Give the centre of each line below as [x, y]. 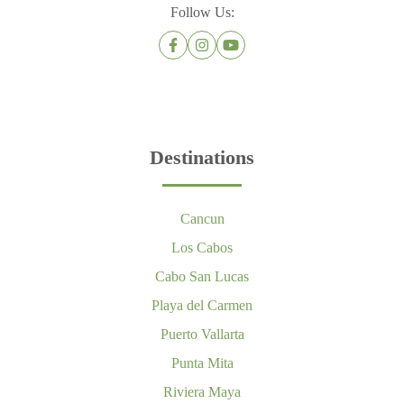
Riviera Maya [202, 391]
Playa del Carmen [202, 305]
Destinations [202, 157]
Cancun [202, 218]
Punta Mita [202, 363]
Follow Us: [202, 12]
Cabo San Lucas [202, 276]
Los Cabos [202, 247]
